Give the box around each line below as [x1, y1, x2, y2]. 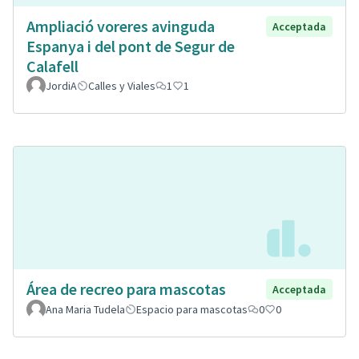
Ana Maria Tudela [46, 302, 125, 317]
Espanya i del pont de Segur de [26, 36, 235, 57]
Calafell [26, 56, 79, 77]
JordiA [46, 79, 77, 94]
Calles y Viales [88, 79, 155, 94]
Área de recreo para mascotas [26, 279, 226, 299]
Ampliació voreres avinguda [26, 16, 215, 37]
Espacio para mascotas [136, 302, 248, 317]
